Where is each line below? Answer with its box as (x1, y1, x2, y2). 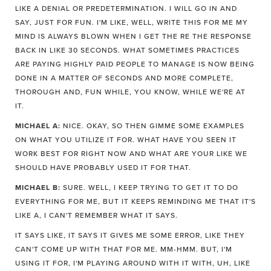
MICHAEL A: (15, 122, 60, 130)
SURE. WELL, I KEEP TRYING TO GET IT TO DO (60, 183, 238, 192)
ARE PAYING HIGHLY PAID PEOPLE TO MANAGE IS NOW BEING (15, 60, 255, 68)
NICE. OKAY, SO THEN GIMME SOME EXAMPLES (60, 122, 244, 130)
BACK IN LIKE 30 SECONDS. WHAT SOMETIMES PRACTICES (15, 46, 240, 54)
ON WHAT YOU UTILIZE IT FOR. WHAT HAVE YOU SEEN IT (15, 135, 237, 144)
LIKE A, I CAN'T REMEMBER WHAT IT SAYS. (15, 211, 178, 220)
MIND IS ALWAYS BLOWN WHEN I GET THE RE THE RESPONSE (15, 32, 252, 41)
